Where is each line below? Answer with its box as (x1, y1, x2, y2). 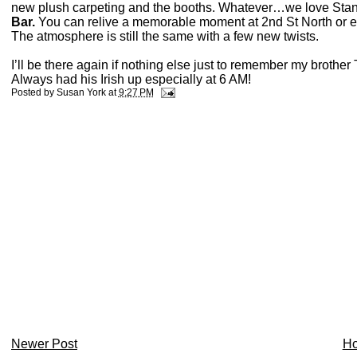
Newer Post (10, 336, 77, 351)
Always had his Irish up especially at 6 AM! (10, 73, 251, 87)
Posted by (10, 87, 57, 99)
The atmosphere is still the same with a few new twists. (10, 29, 319, 44)
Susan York (56, 87, 106, 99)
